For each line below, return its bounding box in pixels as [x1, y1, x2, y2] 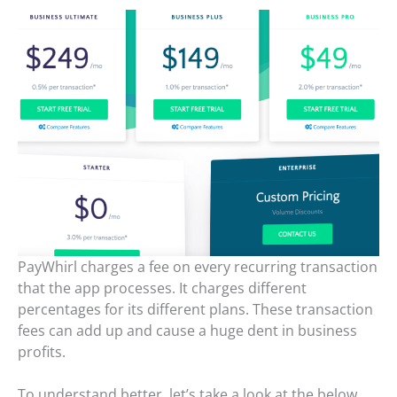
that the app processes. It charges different [18, 278, 307, 299]
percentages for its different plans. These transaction [18, 300, 373, 320]
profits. [18, 342, 66, 362]
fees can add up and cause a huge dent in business [18, 321, 357, 341]
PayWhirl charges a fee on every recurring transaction [18, 257, 378, 277]
